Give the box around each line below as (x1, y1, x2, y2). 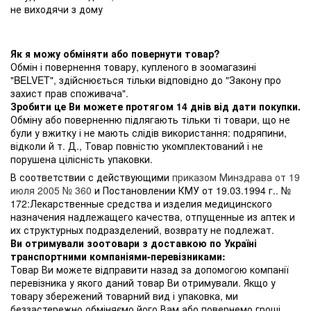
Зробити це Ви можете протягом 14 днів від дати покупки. (10, 99, 301, 113)
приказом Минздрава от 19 (172, 169, 300, 184)
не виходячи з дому (10, 1, 103, 16)
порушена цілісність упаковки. (10, 151, 153, 166)
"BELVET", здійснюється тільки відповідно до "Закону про (10, 72, 281, 87)
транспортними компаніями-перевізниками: (10, 249, 226, 263)
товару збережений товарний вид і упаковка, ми (10, 288, 238, 303)
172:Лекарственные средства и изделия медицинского (10, 196, 272, 210)
